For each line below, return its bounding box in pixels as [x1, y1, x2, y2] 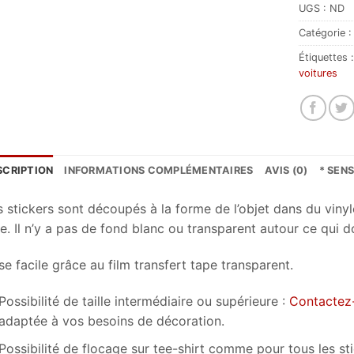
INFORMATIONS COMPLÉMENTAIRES [64, 164, 254, 177]
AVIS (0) [264, 164, 308, 177]
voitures [299, 66, 338, 79]
